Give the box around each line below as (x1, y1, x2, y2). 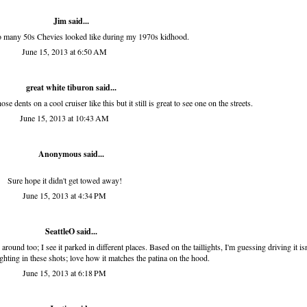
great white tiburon (26, 82, 94, 94)
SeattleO (45, 225, 75, 238)
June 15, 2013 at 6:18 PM (23, 267, 106, 279)
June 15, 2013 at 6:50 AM (22, 46, 107, 58)
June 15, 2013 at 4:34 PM (23, 190, 106, 201)
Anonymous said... (38, 148, 104, 160)
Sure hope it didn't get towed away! (7, 175, 122, 186)
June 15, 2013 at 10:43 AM (20, 112, 109, 124)
